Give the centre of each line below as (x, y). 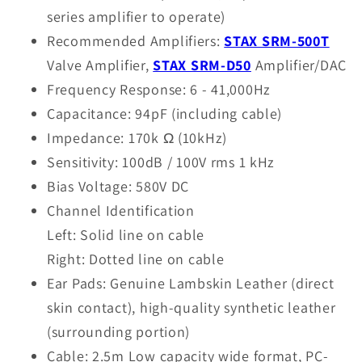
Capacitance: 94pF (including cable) (165, 113)
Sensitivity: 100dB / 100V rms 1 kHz (161, 162)
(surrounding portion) (119, 331)
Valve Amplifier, (100, 65)
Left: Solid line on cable (126, 234)
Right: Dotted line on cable (136, 259)
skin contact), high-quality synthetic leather (192, 307)
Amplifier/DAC (299, 65)
